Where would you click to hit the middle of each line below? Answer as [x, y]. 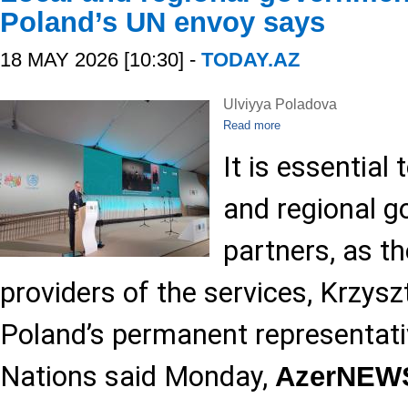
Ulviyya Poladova [280, 104]
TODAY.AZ [250, 60]
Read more [252, 126]
